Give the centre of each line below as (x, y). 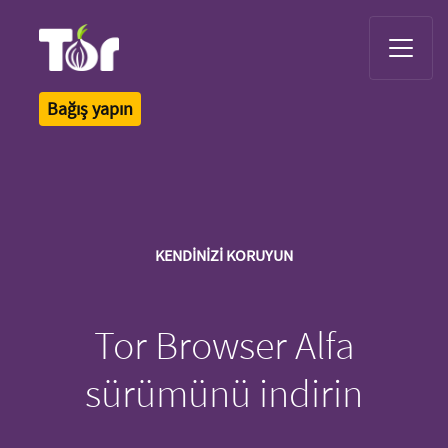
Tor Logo (60, 78)
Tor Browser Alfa (224, 344)
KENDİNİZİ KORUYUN (224, 254)
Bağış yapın (90, 108)
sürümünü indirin (224, 392)
